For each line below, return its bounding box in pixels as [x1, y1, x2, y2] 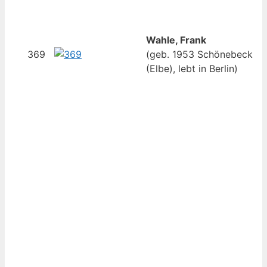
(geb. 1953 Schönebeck [146, 48, 253, 61]
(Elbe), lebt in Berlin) [146, 63, 238, 75]
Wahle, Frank [146, 34, 206, 46]
